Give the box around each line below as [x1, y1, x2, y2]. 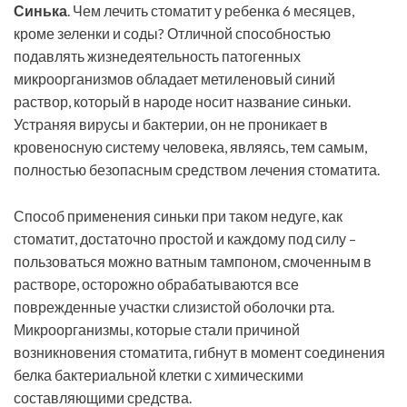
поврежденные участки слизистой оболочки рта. [14, 298, 334, 316]
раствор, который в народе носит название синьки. [14, 93, 351, 111]
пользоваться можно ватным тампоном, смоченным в [14, 253, 372, 271]
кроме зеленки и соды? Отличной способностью [14, 25, 331, 43]
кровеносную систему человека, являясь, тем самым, [14, 138, 367, 156]
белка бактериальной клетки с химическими [14, 366, 303, 384]
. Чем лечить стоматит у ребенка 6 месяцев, [67, 2, 354, 20]
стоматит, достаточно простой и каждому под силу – [14, 230, 356, 248]
